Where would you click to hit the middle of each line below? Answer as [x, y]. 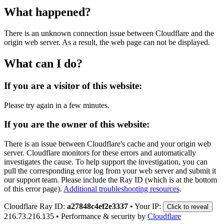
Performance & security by [103, 216]
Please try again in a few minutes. [57, 105]
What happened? [47, 12]
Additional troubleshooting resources [121, 188]
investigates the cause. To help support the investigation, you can [106, 161]
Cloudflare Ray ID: [35, 206]
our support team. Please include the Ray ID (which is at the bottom [110, 179]
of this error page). [33, 188]
